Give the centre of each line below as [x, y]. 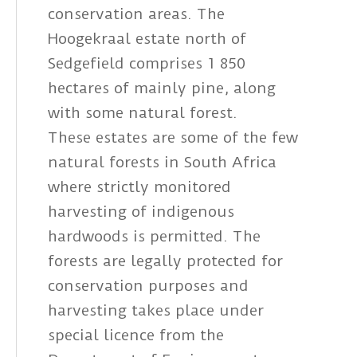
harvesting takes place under [156, 311]
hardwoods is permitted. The [154, 237]
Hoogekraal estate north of [147, 39]
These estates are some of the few [173, 138]
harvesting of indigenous [141, 212]
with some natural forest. [143, 113]
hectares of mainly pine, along [162, 88]
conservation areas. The [136, 14]
